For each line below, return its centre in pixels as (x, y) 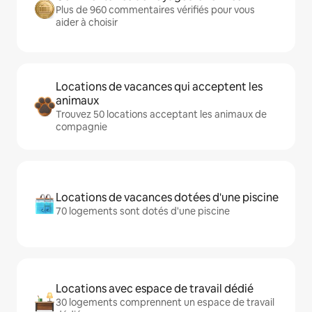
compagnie (81, 127)
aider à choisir (87, 23)
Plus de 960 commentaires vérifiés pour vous (155, 10)
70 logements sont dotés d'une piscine (143, 211)
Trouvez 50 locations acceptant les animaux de (161, 115)
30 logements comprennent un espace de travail (165, 303)
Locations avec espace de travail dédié (155, 289)
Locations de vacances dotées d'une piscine (167, 198)
